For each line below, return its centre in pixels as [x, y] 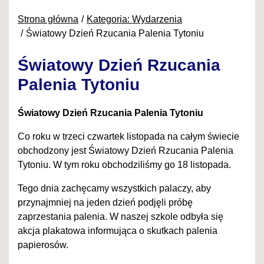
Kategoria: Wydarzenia [134, 19]
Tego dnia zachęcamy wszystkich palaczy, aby [114, 189]
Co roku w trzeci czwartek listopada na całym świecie [128, 137]
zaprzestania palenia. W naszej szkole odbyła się [121, 217]
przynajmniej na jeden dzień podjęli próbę [105, 203]
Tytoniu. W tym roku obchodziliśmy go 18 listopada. [126, 165]
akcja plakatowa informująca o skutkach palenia [118, 231]
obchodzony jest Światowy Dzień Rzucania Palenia [126, 151]
